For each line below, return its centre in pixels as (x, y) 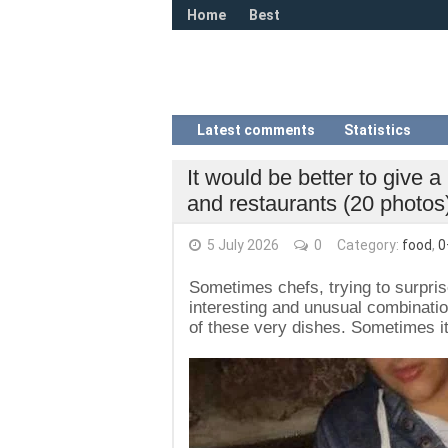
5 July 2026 (241, 245)
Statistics (377, 130)
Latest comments (256, 130)
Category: (369, 245)
